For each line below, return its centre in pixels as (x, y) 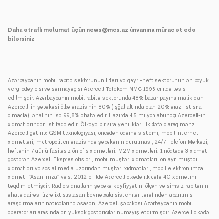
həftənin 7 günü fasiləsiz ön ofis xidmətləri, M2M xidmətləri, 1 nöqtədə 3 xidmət (108, 151)
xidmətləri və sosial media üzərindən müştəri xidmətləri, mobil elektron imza (106, 169)
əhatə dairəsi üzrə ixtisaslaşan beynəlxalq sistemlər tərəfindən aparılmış (100, 195)
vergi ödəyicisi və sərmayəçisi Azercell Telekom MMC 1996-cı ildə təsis (97, 89)
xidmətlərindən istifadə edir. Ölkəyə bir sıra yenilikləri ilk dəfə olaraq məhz (101, 125)
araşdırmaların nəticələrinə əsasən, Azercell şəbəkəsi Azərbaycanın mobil (100, 204)
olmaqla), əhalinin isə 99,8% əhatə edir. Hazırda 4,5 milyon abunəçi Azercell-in (107, 116)
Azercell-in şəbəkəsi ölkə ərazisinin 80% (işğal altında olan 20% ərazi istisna (105, 107)
